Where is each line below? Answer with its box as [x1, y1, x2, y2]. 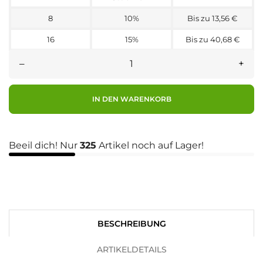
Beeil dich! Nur [9, 139, 80, 151]
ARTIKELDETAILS [96, 244, 167, 255]
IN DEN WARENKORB [92, 95, 171, 104]
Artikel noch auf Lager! [96, 139, 204, 151]
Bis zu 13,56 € [187, 13, 238, 23]
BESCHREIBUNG [97, 218, 166, 229]
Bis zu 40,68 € [185, 34, 240, 44]
